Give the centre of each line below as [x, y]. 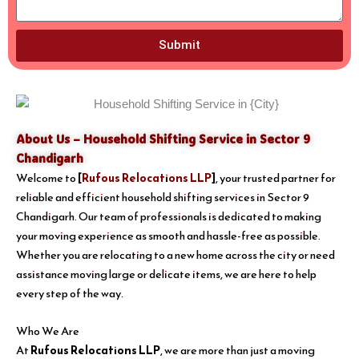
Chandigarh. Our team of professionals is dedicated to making [169, 217]
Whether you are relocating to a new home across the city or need [175, 255]
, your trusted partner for [276, 178]
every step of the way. [70, 294]
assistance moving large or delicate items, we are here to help [166, 274]
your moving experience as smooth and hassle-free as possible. [168, 236]
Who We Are [48, 331]
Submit [179, 45]
